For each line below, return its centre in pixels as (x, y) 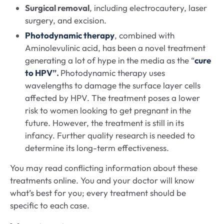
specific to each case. (50, 205)
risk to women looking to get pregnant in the (108, 110)
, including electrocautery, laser (148, 8)
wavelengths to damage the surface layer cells (113, 85)
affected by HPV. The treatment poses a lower (112, 98)
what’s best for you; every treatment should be (98, 193)
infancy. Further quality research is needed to (110, 135)
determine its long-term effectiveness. (98, 148)
